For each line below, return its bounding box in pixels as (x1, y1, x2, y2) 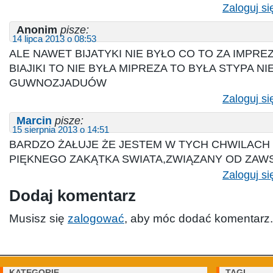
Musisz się (9, 211, 68, 225)
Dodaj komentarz (9, 186, 136, 204)
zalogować (68, 211, 124, 225)
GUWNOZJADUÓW (9, 76, 107, 89)
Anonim (16, 23, 57, 36)
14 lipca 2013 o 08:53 (12, 34, 96, 44)
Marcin (16, 114, 52, 127)
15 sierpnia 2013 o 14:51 (12, 124, 109, 135)
